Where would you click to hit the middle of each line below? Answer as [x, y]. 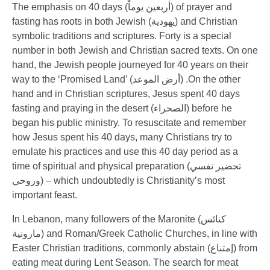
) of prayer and [201, 7]
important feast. [45, 195]
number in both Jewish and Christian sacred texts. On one [135, 50]
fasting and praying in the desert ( [83, 108]
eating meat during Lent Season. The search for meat [125, 262]
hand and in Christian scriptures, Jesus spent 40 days [126, 94]
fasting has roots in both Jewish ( [82, 21]
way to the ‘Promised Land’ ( [72, 79]
